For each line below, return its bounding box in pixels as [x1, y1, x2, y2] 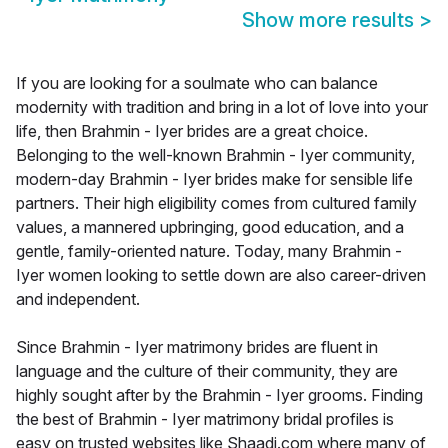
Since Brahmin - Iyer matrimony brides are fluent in [16, 337, 378, 358]
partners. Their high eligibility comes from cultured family [16, 193, 417, 214]
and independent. [16, 289, 140, 310]
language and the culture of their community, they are [16, 361, 398, 382]
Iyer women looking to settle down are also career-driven [16, 265, 426, 286]
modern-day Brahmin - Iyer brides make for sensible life [16, 169, 413, 190]
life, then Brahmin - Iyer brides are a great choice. [16, 121, 368, 142]
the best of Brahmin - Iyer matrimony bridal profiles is [16, 409, 394, 430]
